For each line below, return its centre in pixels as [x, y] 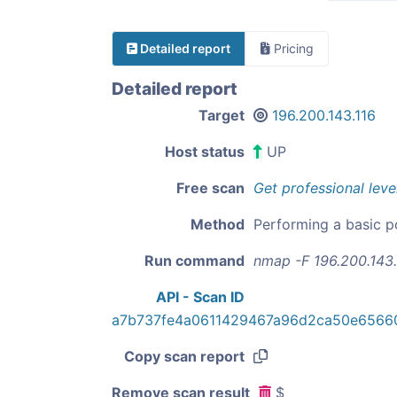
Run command [195, 261]
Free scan [210, 188]
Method [218, 225]
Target [222, 115]
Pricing [292, 48]
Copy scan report [184, 357]
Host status [205, 152]
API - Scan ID [200, 297]
